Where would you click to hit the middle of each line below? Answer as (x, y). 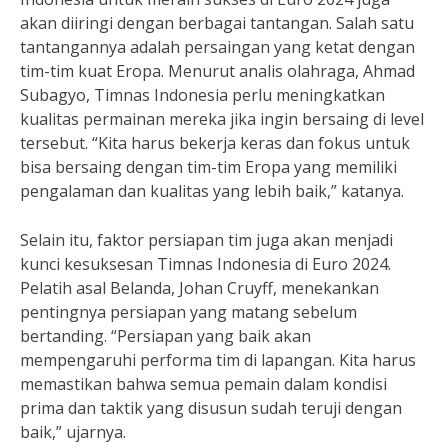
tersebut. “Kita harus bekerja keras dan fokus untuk (215, 143)
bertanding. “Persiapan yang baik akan (165, 336)
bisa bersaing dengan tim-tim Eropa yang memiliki (208, 167)
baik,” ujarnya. (73, 432)
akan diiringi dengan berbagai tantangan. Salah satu (217, 23)
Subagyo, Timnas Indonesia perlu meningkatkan (202, 95)
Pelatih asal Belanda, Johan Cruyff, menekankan (199, 288)
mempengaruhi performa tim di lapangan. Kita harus (218, 360)
